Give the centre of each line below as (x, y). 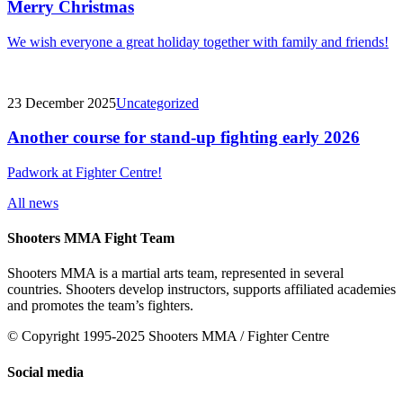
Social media (45, 372)
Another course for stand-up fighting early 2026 (184, 138)
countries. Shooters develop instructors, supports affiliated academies (201, 290)
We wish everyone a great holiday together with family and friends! (198, 41)
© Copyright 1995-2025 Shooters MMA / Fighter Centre (168, 336)
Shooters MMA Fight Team (91, 238)
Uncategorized (157, 103)
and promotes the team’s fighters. (100, 306)
